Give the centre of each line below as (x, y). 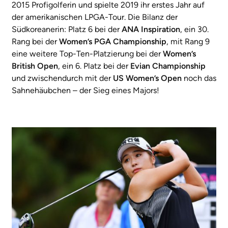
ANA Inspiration (151, 29)
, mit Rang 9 (188, 41)
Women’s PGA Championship (113, 41)
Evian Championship (168, 66)
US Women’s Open (147, 78)
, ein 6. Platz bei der (94, 66)
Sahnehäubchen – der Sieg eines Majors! (85, 90)
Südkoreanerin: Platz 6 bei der (67, 29)
